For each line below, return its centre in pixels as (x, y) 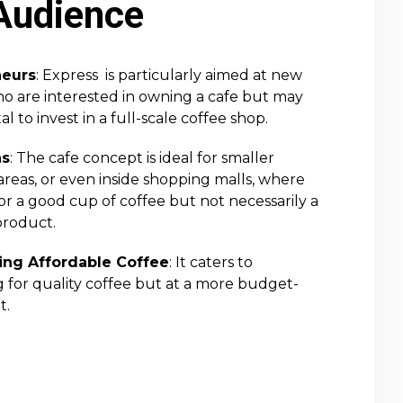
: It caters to (211, 262)
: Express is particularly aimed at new (169, 75)
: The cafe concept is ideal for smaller (142, 158)
